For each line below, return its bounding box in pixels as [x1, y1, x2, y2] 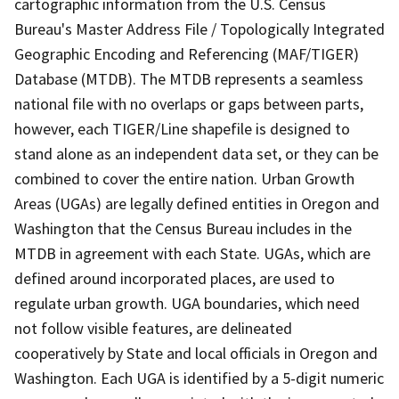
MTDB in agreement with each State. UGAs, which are [14, 242, 370, 264]
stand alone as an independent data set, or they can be [14, 142, 379, 164]
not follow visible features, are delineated [14, 317, 292, 338]
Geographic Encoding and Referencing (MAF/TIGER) [14, 43, 359, 64]
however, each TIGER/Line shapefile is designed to [14, 118, 350, 139]
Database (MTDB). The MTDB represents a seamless [14, 68, 363, 89]
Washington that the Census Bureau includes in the [14, 217, 352, 239]
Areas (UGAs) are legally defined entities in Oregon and [14, 192, 379, 214]
